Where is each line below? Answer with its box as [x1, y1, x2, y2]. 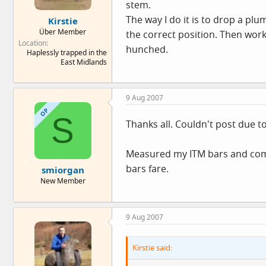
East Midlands [61, 56, 107, 67]
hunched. [126, 43, 168, 56]
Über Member [39, 26, 86, 37]
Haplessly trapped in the [27, 47, 107, 58]
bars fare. [126, 162, 169, 175]
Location [18, 37, 46, 48]
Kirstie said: [132, 242, 172, 253]
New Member [40, 175, 85, 186]
